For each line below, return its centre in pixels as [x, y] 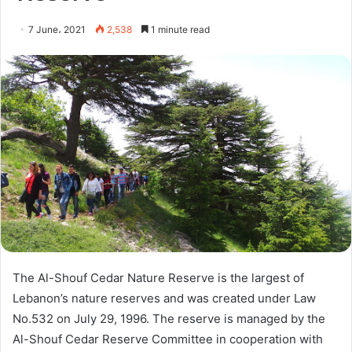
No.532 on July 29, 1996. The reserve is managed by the [169, 318]
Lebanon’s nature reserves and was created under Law [164, 298]
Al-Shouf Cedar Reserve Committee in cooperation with [168, 339]
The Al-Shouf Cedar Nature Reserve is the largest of [158, 277]
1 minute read [179, 29]
